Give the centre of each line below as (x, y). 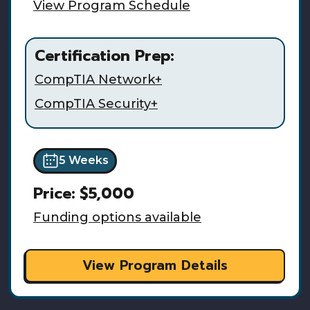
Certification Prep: (104, 56)
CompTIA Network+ (98, 80)
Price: (56, 194)
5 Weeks (83, 161)
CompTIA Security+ (96, 104)
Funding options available (117, 218)
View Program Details (155, 266)
